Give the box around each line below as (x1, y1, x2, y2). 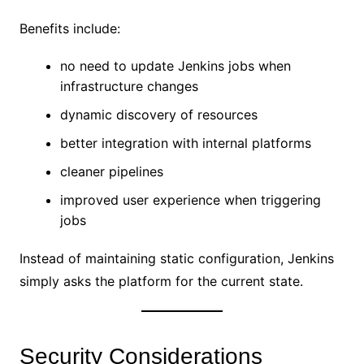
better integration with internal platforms (59, 134, 311, 151)
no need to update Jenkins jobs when (59, 57, 291, 74)
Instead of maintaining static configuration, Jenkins (19, 249, 334, 266)
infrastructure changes (59, 77, 198, 94)
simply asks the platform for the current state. (19, 272, 303, 289)
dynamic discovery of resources (59, 106, 258, 123)
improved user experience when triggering (59, 191, 321, 208)
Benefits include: (19, 19, 120, 37)
